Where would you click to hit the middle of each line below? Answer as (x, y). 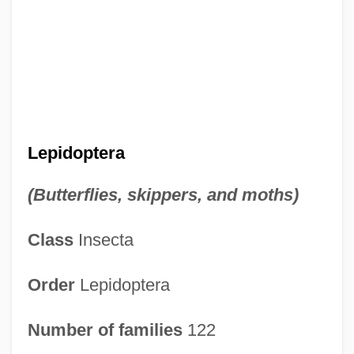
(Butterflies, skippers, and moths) (163, 194)
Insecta (103, 239)
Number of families (105, 330)
